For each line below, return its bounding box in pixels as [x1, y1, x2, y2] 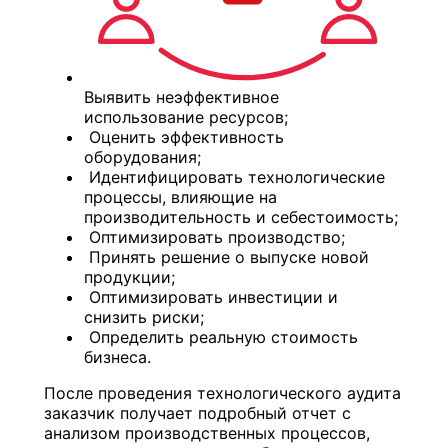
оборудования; [84, 146, 202, 167]
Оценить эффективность [89, 126, 285, 147]
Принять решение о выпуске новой [89, 246, 370, 267]
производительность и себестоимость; [84, 206, 399, 227]
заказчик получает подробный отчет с [44, 402, 352, 423]
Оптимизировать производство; [89, 226, 346, 247]
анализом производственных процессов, [44, 422, 371, 443]
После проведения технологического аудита [44, 382, 402, 403]
